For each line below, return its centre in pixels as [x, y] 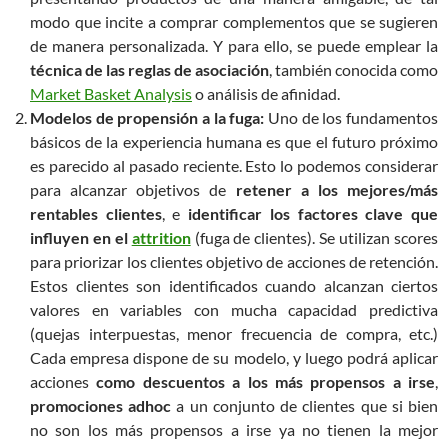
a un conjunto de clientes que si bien [305, 406]
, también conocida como [353, 70]
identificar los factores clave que [313, 214]
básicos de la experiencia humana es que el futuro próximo [234, 142]
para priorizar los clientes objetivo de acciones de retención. [234, 262]
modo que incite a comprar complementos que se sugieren [234, 22]
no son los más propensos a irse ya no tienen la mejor [234, 430]
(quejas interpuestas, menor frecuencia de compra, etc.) [234, 334]
